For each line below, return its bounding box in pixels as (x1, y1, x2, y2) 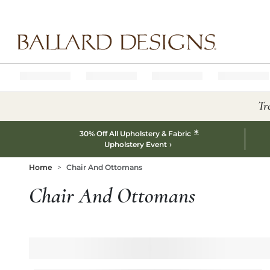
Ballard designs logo (8, 49, 98, 61)
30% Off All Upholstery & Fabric (80, 129, 193, 138)
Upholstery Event (104, 140, 167, 149)
